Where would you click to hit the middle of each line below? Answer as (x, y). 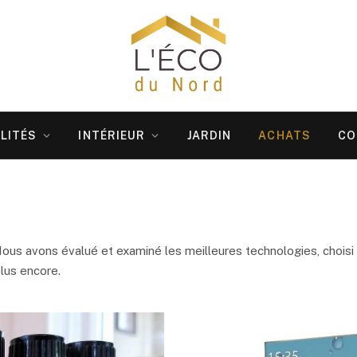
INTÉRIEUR (112, 135)
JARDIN (209, 135)
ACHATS (285, 135)
